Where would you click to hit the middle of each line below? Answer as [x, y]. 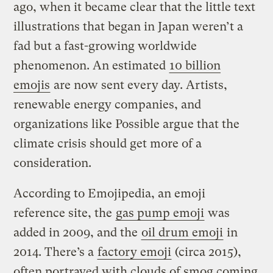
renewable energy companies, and [108, 105]
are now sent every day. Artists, [139, 85]
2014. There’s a [55, 252]
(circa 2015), [207, 252]
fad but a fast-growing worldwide [105, 46]
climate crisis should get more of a [108, 144]
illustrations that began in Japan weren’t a [129, 27]
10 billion [195, 66]
